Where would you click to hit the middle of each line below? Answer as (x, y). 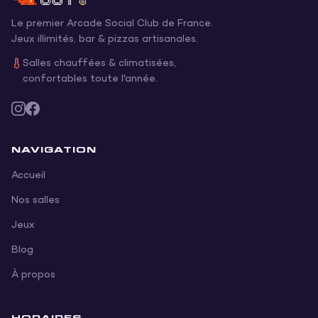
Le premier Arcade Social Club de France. (112, 23)
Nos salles (35, 200)
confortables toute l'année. (90, 79)
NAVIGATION (54, 149)
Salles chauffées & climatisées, (99, 63)
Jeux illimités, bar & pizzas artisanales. (105, 39)
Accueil (28, 175)
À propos (33, 275)
